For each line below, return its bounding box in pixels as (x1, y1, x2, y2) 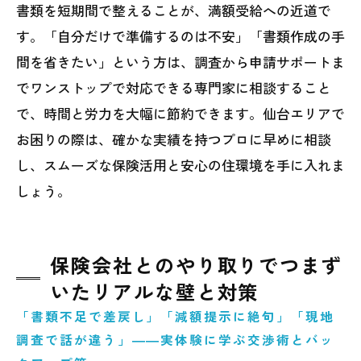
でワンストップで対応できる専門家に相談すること (16, 77, 331, 98)
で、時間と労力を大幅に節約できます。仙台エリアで (16, 103, 345, 124)
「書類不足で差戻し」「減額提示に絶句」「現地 (16, 307, 334, 326)
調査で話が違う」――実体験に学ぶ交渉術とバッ (16, 330, 334, 349)
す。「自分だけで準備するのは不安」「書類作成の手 (16, 26, 345, 47)
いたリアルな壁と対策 (50, 277, 259, 306)
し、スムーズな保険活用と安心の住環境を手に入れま (16, 155, 345, 176)
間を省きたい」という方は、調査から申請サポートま (16, 52, 345, 73)
